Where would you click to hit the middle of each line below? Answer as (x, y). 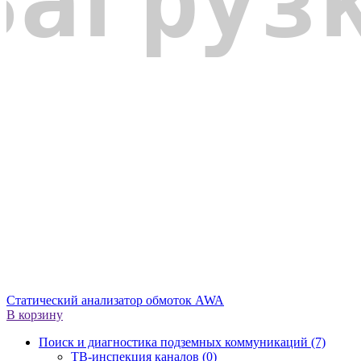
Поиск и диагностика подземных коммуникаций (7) (182, 342)
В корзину (35, 315)
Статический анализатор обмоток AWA (115, 301)
